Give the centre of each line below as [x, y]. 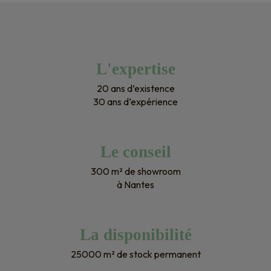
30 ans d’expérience [135, 101]
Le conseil [135, 152]
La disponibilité [135, 234]
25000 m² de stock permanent [135, 254]
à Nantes [135, 184]
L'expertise [135, 69]
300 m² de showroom [135, 171]
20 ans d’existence [135, 88]
